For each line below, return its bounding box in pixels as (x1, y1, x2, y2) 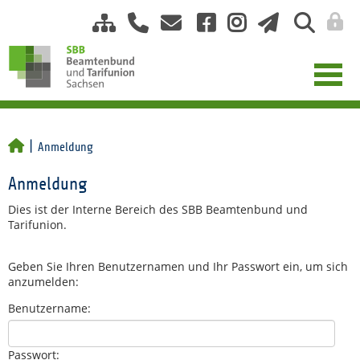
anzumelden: (8, 274, 79, 289)
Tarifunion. (8, 217, 67, 232)
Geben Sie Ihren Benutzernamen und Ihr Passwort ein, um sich (8, 259, 348, 274)
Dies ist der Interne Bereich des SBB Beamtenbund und (8, 202, 308, 217)
